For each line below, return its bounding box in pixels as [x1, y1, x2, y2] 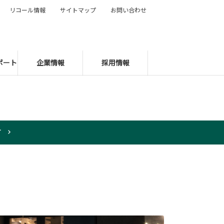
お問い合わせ [110, 5, 146, 14]
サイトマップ [60, 5, 96, 14]
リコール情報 [9, 5, 45, 14]
